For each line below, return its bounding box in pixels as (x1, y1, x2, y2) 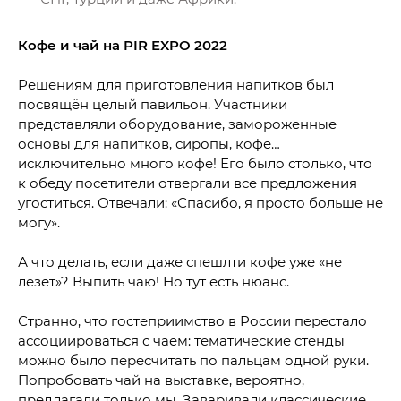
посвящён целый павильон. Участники (18, 96, 287, 113)
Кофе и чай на (18, 37, 124, 54)
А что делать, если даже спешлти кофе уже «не (18, 253, 342, 270)
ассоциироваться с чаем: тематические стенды (18, 332, 345, 349)
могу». (18, 214, 60, 231)
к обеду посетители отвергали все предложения (18, 175, 357, 192)
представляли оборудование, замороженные (18, 115, 337, 132)
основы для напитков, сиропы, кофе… (18, 135, 280, 152)
